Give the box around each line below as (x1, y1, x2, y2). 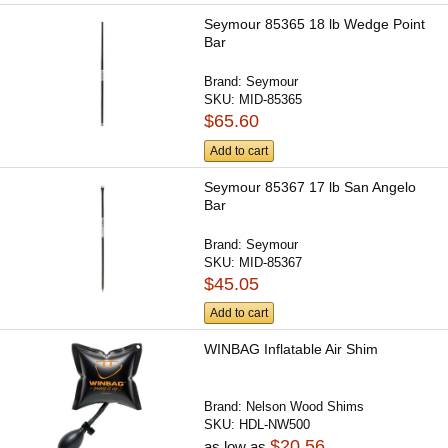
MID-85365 (239, 92, 303, 108)
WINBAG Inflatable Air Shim (204, 340, 379, 357)
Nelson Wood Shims (246, 398, 365, 414)
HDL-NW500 (239, 416, 311, 432)
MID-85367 (239, 254, 303, 270)
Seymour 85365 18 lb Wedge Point (204, 16, 426, 33)
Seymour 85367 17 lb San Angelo (204, 178, 417, 195)
